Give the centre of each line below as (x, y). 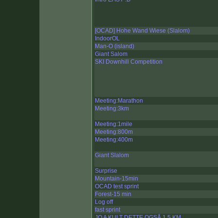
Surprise (106, 171)
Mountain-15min (117, 179)
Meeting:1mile (114, 124)
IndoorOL (107, 39)
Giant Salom (111, 54)
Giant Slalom (112, 155)
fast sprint (108, 210)
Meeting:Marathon (119, 101)
